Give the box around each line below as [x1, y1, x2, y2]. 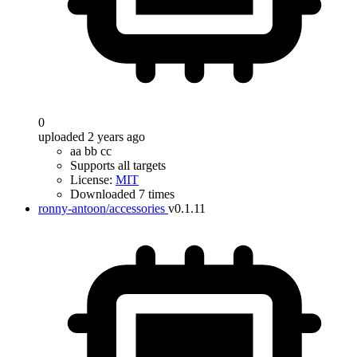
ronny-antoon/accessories [38, 202, 165, 215]
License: [70, 173, 116, 186]
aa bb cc [70, 144, 112, 158]
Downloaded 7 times [70, 187, 175, 201]
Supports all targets [70, 159, 166, 172]
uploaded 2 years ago [38, 130, 145, 143]
